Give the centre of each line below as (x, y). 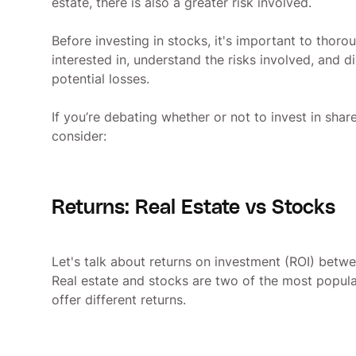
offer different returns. (119, 299)
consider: (79, 135)
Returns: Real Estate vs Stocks (193, 207)
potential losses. (101, 78)
